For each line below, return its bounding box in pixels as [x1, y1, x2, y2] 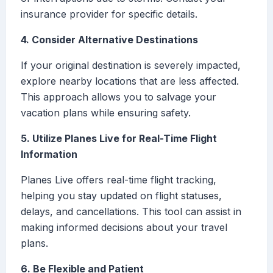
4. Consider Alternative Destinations [21, 34, 198, 46]
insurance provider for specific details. [21, 8, 197, 21]
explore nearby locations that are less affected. [21, 75, 239, 88]
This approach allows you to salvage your [21, 91, 216, 104]
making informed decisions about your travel [21, 221, 227, 234]
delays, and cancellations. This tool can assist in [21, 205, 241, 218]
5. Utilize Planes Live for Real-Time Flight [21, 132, 217, 145]
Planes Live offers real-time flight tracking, [21, 174, 216, 186]
